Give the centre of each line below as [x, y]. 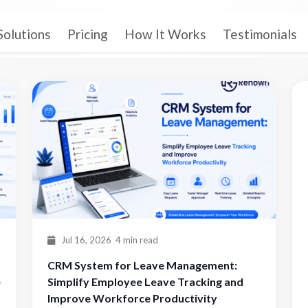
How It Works [165, 34]
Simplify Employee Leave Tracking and [145, 282]
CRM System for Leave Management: [142, 265]
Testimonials [260, 34]
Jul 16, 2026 [85, 240]
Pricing [88, 34]
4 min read [137, 240]
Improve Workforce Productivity [132, 298]
